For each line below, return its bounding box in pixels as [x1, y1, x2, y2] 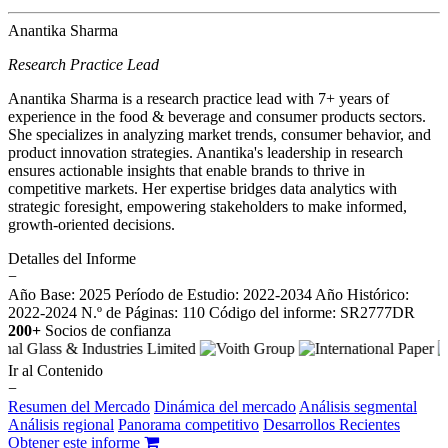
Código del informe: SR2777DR [209, 304, 415, 322]
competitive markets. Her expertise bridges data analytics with [8, 180, 397, 198]
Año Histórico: [315, 286, 409, 304]
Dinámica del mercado [154, 398, 296, 416]
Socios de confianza [45, 322, 171, 340]
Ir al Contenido [8, 362, 103, 380]
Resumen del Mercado [8, 398, 150, 416]
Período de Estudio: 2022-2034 [115, 286, 312, 304]
